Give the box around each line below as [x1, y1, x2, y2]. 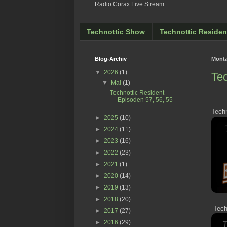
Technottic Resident [109, 89, 164, 97]
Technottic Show [87, 27, 145, 36]
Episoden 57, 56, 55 [117, 96, 173, 104]
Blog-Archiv [95, 56, 127, 62]
